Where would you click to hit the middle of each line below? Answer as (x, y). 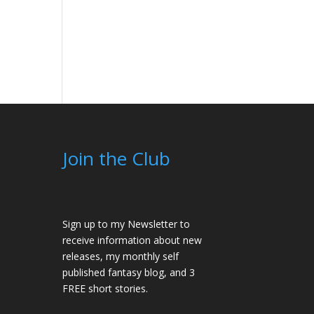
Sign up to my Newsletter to (127, 224)
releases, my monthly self (121, 257)
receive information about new (132, 240)
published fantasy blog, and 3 (129, 273)
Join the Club (117, 158)
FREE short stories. (105, 289)
